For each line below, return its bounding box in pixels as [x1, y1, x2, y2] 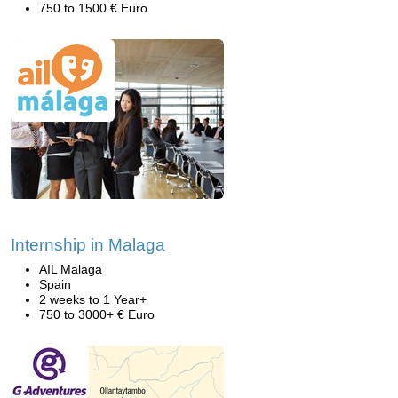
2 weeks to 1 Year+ [39, 292, 147, 306]
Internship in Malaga [11, 235, 165, 254]
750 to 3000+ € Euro [39, 307, 155, 322]
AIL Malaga [39, 262, 102, 276]
